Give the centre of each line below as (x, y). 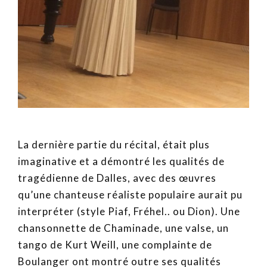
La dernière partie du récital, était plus (114, 145)
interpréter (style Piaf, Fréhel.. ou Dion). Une (129, 212)
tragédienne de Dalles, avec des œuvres (117, 178)
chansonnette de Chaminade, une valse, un (123, 228)
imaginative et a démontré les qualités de (121, 162)
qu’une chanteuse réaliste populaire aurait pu (130, 195)
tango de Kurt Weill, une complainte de (115, 245)
